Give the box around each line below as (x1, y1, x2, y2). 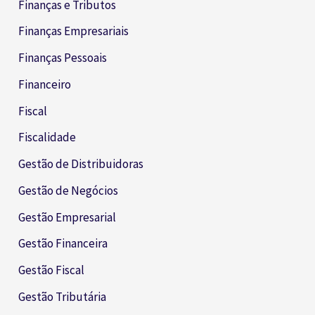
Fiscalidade (18, 129, 77, 146)
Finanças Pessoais (18, 50, 108, 66)
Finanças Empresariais (18, 23, 129, 39)
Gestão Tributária (18, 288, 107, 304)
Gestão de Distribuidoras (18, 156, 144, 172)
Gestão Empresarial (18, 209, 117, 225)
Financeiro (18, 76, 72, 92)
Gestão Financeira (18, 236, 108, 252)
